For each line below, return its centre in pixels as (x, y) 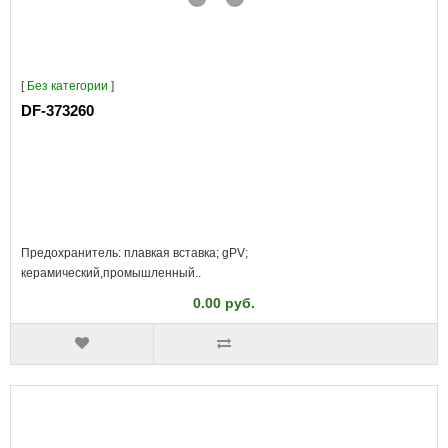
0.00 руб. (224, 303)
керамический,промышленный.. (111, 273)
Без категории (67, 86)
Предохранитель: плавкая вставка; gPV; (134, 253)
